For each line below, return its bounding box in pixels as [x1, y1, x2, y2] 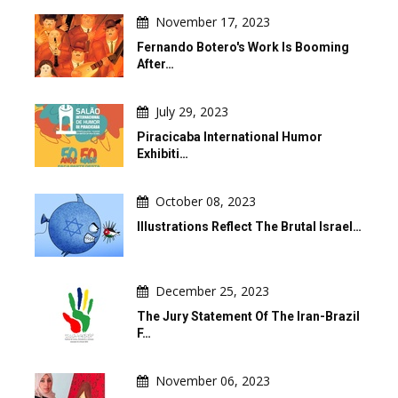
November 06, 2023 [155, 371, 270, 389]
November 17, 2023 [155, 12, 270, 30]
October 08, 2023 [155, 192, 256, 210]
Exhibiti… [137, 146, 188, 161]
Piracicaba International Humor [137, 129, 322, 144]
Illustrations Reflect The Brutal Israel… [137, 219, 362, 234]
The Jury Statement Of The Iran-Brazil [137, 308, 360, 323]
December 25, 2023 [155, 282, 269, 299]
